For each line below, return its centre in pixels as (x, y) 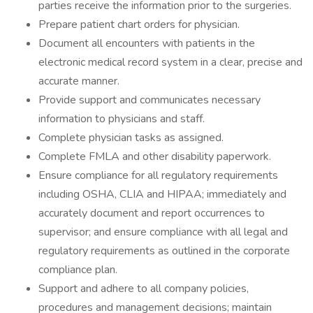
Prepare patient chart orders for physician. (139, 24)
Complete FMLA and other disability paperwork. (155, 156)
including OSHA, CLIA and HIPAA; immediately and (162, 194)
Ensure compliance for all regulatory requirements (158, 175)
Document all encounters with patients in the (147, 43)
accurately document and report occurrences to (152, 213)
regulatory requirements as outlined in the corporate (164, 251)
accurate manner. (79, 81)
